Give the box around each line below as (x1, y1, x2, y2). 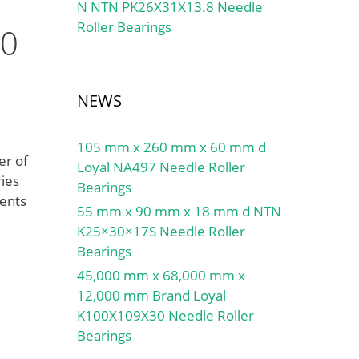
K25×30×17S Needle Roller (77, 222, 245, 240)
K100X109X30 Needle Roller (77, 306, 254, 325)
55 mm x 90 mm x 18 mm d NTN (77, 202, 281, 220)
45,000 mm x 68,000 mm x (77, 266, 245, 284)
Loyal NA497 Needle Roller (77, 158, 245, 176)
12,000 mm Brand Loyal (77, 286, 226, 305)
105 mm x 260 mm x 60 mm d (77, 138, 266, 156)
